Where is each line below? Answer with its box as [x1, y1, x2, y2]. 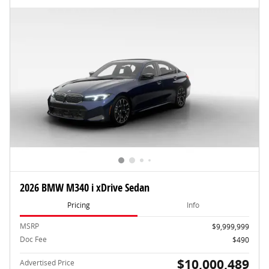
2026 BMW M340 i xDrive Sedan [20, 180, 150, 195]
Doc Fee [20, 234, 47, 244]
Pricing [67, 200, 90, 211]
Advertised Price [20, 257, 74, 268]
